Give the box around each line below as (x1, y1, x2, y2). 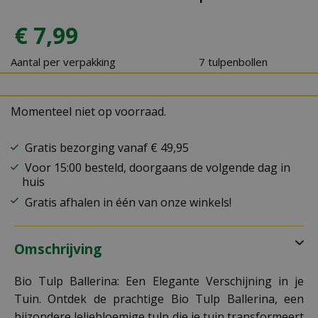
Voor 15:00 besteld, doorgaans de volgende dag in (25, 159, 290, 175)
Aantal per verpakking (11, 55, 116, 69)
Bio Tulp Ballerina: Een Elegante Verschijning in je (14, 273, 304, 289)
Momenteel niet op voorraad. (11, 104, 166, 119)
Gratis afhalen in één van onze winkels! (22, 194, 231, 210)
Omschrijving (14, 240, 102, 258)
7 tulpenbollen (198, 55, 268, 69)
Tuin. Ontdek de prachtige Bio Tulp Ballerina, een (14, 291, 304, 307)
